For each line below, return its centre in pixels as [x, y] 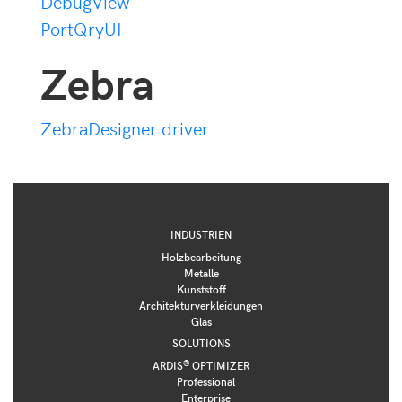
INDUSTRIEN [201, 235]
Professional [205, 382]
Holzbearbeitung [201, 257]
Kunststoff [201, 289]
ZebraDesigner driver [125, 128]
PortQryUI [81, 29]
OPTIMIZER [219, 366]
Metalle [201, 273]
